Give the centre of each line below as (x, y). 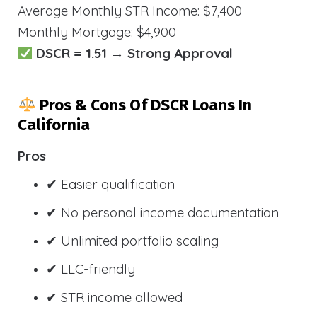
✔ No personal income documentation (162, 212)
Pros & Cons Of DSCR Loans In (144, 105)
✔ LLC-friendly (91, 269)
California (54, 125)
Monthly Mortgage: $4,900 (97, 32)
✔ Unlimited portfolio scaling (132, 240)
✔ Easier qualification (110, 184)
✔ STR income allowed (114, 297)
